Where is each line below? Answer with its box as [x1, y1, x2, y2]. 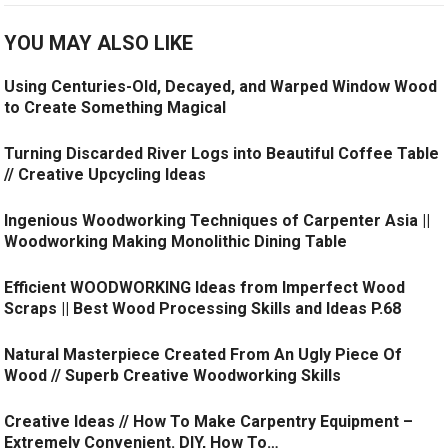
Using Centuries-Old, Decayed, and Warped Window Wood [4, 77, 438, 97]
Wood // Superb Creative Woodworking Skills [4, 366, 342, 386]
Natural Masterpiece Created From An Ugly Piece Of [4, 345, 403, 365]
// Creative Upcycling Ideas [4, 165, 207, 185]
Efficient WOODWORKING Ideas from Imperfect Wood [4, 278, 406, 298]
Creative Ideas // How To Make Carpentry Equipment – [4, 412, 414, 432]
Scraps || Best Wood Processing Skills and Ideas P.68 [4, 299, 402, 319]
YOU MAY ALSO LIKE [4, 31, 194, 56]
